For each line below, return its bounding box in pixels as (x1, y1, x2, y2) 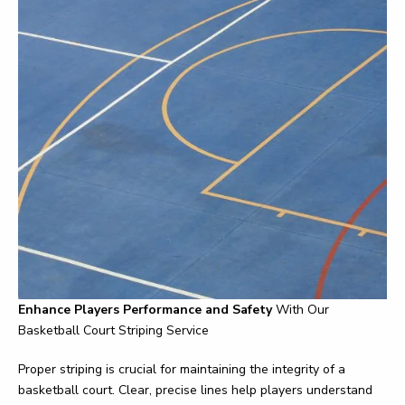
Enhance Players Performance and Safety (18, 301, 272, 318)
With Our (272, 301, 329, 318)
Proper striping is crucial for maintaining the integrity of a (18, 361, 345, 378)
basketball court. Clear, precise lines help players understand (18, 381, 372, 399)
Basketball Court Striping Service (18, 322, 209, 339)
